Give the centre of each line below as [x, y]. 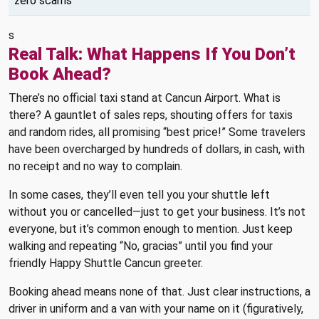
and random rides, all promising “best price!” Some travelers [157, 132]
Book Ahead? [60, 74]
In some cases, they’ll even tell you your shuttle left [139, 195]
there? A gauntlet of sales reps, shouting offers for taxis [151, 115]
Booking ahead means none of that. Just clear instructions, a [159, 292]
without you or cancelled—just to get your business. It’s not [157, 212]
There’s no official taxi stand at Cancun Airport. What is [145, 98]
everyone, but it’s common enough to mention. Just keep [151, 229]
